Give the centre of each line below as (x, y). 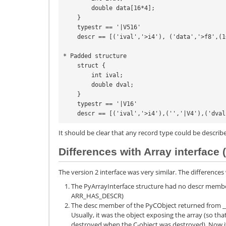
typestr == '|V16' (70, 104)
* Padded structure (95, 56)
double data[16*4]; (77, 8)
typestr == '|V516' (70, 27)
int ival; (77, 75)
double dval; (77, 85)
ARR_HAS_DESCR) (97, 196)
